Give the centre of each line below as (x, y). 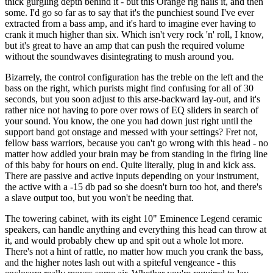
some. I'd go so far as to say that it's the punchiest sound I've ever (129, 13)
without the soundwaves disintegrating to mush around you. (119, 57)
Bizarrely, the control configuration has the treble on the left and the (134, 77)
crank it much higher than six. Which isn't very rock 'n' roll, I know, (134, 35)
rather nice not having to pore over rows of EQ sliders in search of (132, 110)
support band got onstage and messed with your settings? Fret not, (131, 132)
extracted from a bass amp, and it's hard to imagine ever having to (130, 24)
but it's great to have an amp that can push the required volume (125, 46)
